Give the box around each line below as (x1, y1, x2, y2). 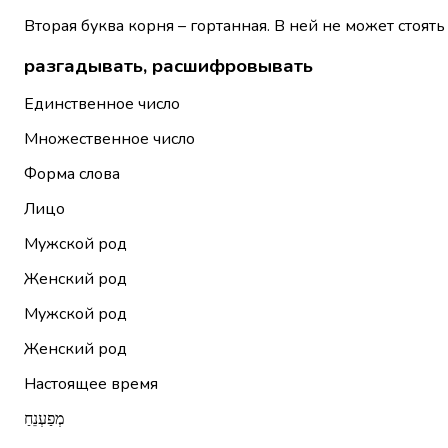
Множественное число (24, 128, 195, 151)
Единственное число (24, 93, 180, 116)
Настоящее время (24, 373, 158, 396)
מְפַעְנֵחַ (24, 408, 64, 431)
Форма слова (24, 163, 120, 186)
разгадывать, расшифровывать (24, 52, 313, 79)
